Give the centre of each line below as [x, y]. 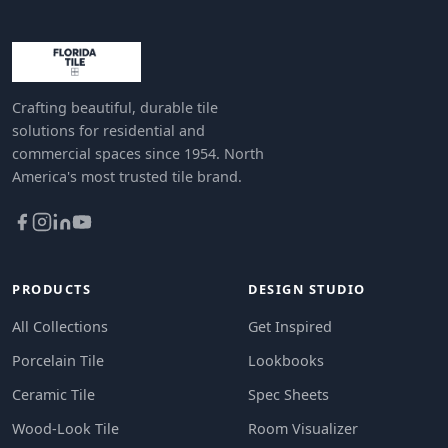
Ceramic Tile [53, 394]
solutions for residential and [108, 130]
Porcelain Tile [58, 360]
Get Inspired [290, 326]
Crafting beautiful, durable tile [115, 107]
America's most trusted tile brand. [127, 176]
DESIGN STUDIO [307, 288]
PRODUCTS [52, 288]
